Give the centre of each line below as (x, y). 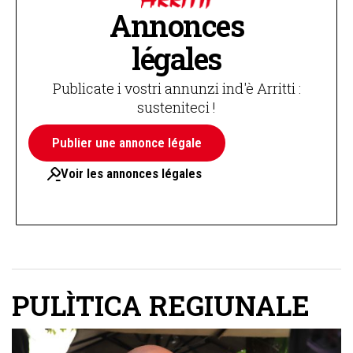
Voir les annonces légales (131, 174)
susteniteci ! (176, 108)
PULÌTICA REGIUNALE (161, 305)
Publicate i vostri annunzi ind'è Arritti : (176, 89)
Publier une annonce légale (127, 143)
